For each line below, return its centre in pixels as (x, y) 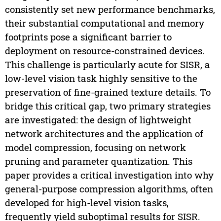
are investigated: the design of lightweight (98, 120)
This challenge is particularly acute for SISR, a (107, 65)
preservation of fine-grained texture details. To (108, 92)
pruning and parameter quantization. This (98, 161)
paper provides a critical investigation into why (109, 175)
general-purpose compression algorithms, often (109, 189)
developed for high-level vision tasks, (87, 203)
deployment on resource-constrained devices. (105, 51)
